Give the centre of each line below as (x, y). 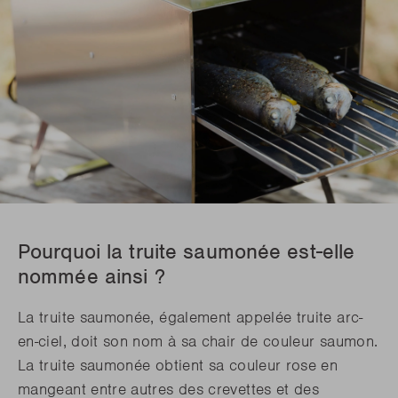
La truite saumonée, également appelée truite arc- (191, 318)
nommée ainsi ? (95, 276)
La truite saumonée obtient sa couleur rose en (178, 366)
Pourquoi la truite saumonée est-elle (187, 251)
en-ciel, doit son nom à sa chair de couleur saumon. (198, 342)
